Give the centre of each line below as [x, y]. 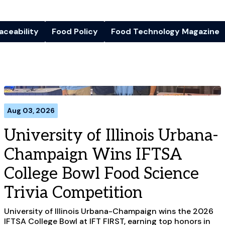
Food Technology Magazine [165, 31]
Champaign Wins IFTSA [93, 154]
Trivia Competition [73, 193]
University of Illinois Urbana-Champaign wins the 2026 [109, 211]
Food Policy [75, 31]
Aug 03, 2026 [31, 110]
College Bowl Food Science [101, 174]
